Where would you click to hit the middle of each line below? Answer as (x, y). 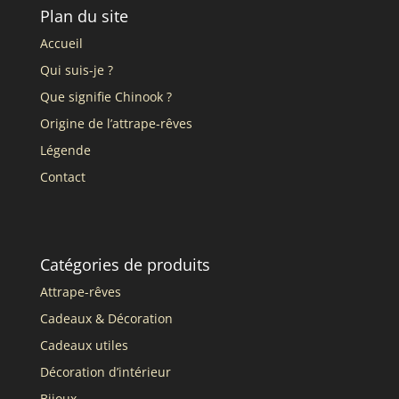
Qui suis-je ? (76, 69)
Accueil (61, 43)
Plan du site (84, 16)
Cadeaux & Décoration (106, 318)
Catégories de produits (125, 264)
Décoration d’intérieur (105, 371)
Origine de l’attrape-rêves (116, 123)
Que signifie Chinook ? (106, 96)
